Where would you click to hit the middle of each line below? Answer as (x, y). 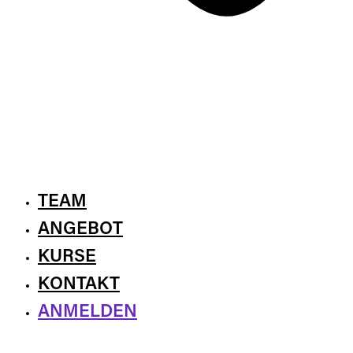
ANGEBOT (80, 230)
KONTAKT (79, 285)
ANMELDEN (87, 312)
